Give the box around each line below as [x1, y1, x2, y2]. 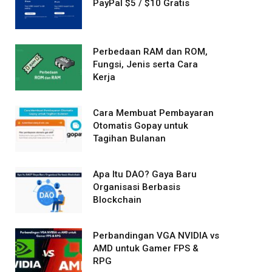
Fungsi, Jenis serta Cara [93, 59, 198, 70]
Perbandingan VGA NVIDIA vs [93, 230, 219, 241]
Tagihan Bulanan [93, 133, 166, 144]
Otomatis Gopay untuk [93, 120, 188, 131]
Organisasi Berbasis [93, 182, 180, 192]
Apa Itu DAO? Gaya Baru [93, 169, 197, 180]
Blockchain [93, 194, 141, 205]
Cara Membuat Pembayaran [93, 107, 214, 118]
